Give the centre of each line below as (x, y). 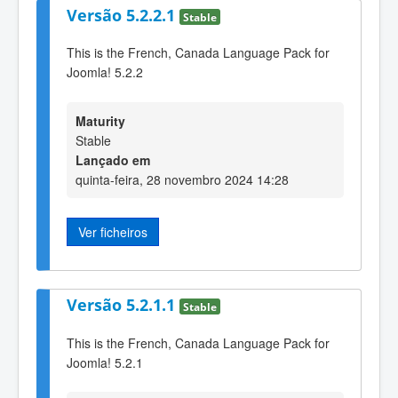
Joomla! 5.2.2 (105, 72)
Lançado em (113, 159)
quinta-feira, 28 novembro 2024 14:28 (182, 179)
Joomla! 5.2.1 (105, 362)
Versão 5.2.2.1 (123, 15)
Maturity (100, 120)
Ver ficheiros (113, 231)
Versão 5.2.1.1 (123, 305)
